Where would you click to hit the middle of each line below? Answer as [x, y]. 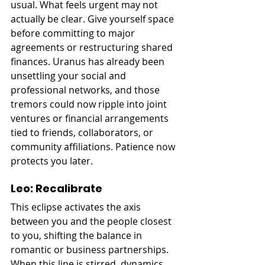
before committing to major [74, 33]
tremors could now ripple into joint [90, 104]
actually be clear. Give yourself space [93, 19]
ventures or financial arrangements [91, 118]
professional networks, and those [86, 90]
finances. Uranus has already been [89, 61]
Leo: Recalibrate [56, 188]
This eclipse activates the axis [77, 207]
